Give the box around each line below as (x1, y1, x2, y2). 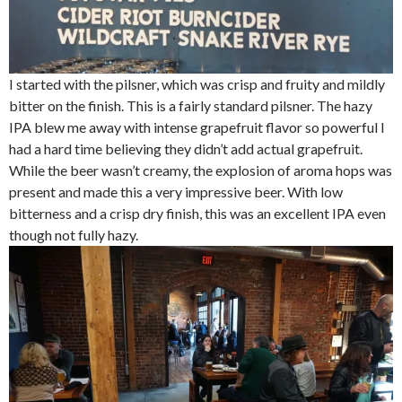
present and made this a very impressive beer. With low (9, 183, 343, 201)
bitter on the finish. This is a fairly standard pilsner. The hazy (9, 97, 372, 115)
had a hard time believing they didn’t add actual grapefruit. (9, 140, 363, 158)
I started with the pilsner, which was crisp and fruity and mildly (9, 75, 385, 93)
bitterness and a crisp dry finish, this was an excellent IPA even (9, 205, 386, 223)
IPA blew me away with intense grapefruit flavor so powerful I (9, 118, 385, 136)
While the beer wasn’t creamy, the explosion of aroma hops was (9, 162, 392, 179)
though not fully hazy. (9, 226, 138, 244)
